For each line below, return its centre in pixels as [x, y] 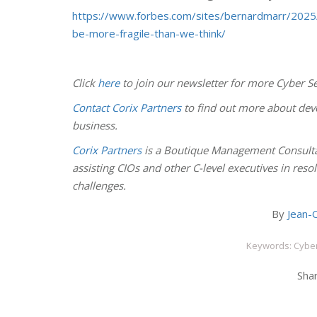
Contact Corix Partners [127, 108]
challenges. [99, 185]
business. [95, 125]
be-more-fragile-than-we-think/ [149, 33]
